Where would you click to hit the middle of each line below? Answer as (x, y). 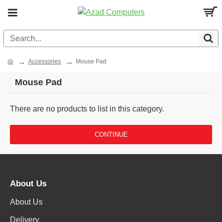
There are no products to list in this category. (87, 109)
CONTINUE (111, 135)
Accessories (45, 61)
